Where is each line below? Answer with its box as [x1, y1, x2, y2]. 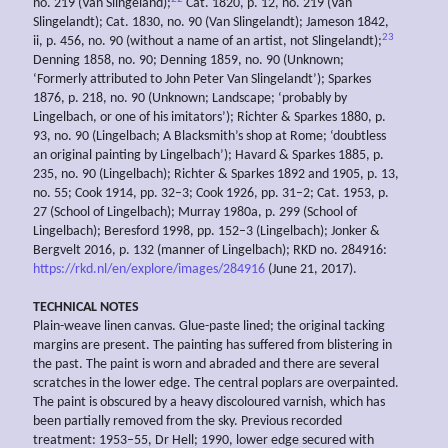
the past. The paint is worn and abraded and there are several [33, 357, 379, 373]
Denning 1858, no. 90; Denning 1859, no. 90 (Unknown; [33, 53, 344, 69]
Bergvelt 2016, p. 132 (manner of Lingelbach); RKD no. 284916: [33, 243, 387, 259]
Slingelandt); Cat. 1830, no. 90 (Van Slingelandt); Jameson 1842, [33, 15, 389, 31]
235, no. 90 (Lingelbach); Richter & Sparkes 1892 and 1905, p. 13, [33, 167, 399, 183]
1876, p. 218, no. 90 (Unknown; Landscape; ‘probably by [33, 91, 347, 107]
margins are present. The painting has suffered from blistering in [33, 338, 392, 354]
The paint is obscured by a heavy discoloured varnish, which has [33, 395, 385, 411]
